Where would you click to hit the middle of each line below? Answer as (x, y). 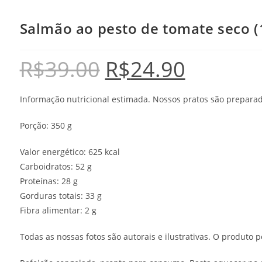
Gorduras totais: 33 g (61, 195)
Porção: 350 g (46, 125)
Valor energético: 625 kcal (70, 151)
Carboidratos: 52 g (56, 166)
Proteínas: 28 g (49, 181)
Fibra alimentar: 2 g (58, 210)
